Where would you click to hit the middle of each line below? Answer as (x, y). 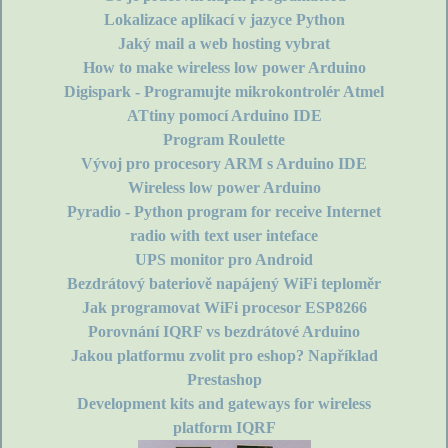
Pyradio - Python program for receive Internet (224, 212)
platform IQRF (224, 428)
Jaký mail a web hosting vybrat (224, 44)
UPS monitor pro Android (224, 260)
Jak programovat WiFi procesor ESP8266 (224, 308)
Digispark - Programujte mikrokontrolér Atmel (224, 92)
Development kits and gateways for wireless (224, 404)
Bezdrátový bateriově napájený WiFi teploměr (224, 284)
